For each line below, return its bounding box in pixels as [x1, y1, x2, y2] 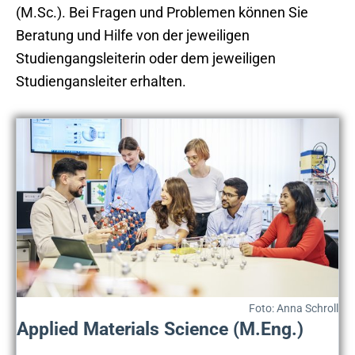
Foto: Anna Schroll [249, 302, 338, 315]
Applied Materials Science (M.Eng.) [17, 319, 303, 340]
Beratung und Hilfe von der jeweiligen [16, 26, 250, 44]
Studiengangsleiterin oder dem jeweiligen [16, 49, 276, 67]
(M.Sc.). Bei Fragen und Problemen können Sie [16, 3, 308, 21]
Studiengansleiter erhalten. [16, 72, 186, 90]
